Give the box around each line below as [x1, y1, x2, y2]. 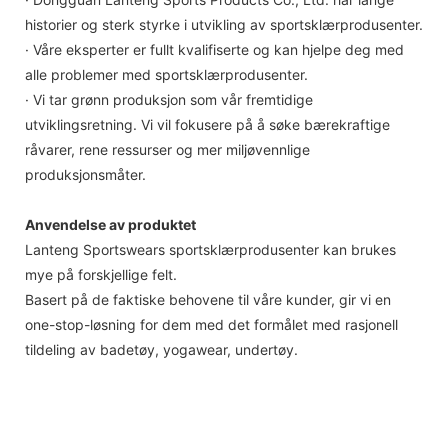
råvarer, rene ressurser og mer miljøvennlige [25, 140, 310, 158]
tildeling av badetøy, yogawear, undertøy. [25, 340, 298, 358]
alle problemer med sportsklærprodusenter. [25, 65, 308, 83]
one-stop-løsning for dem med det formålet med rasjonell [25, 315, 398, 333]
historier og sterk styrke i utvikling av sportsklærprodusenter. [25, 15, 423, 33]
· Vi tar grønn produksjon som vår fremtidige [25, 90, 313, 108]
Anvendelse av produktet [25, 215, 196, 233]
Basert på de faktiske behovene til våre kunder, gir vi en [25, 290, 391, 308]
